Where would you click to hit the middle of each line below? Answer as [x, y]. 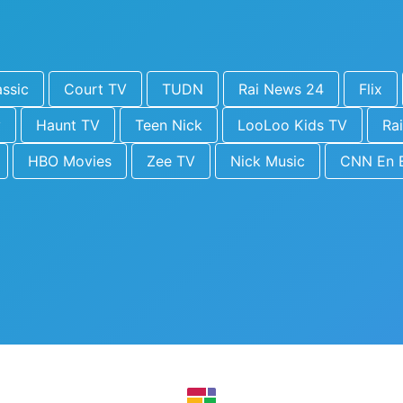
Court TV [95, 89]
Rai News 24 [281, 89]
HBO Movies [70, 161]
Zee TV [171, 161]
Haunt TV [68, 125]
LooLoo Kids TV [292, 125]
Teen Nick [169, 125]
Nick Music [268, 161]
